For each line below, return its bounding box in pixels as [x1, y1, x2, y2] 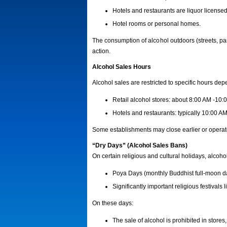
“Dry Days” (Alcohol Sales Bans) [92, 142, 187, 149]
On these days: [92, 200, 133, 207]
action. [92, 48, 110, 55]
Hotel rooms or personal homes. [112, 20, 201, 27]
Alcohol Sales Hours [92, 63, 151, 70]
